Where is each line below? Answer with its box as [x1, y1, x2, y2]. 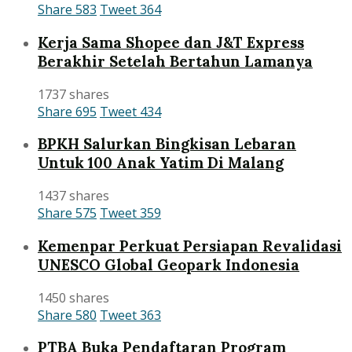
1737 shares [38, 85, 109, 103]
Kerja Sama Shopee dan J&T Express [38, 32, 304, 52]
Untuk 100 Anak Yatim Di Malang [38, 153, 284, 173]
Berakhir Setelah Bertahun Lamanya [38, 51, 313, 71]
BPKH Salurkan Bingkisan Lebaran [38, 134, 296, 154]
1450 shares [38, 288, 109, 306]
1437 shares [38, 187, 109, 205]
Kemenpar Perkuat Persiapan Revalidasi [38, 236, 342, 255]
